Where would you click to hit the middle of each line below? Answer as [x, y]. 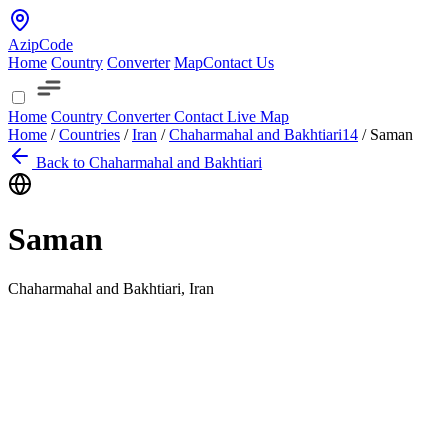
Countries [89, 134]
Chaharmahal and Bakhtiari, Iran [111, 288]
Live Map [258, 116]
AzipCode [40, 44]
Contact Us [238, 62]
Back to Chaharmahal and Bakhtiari [149, 162]
